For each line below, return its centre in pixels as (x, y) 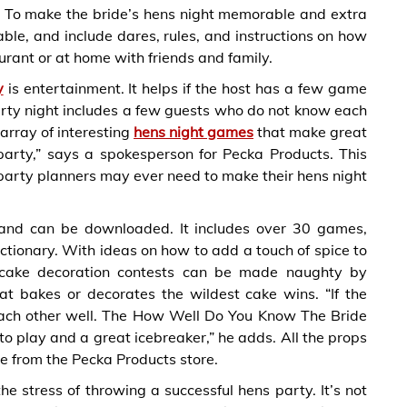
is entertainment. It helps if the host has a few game (185, 88)
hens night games (194, 132)
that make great (310, 132)
